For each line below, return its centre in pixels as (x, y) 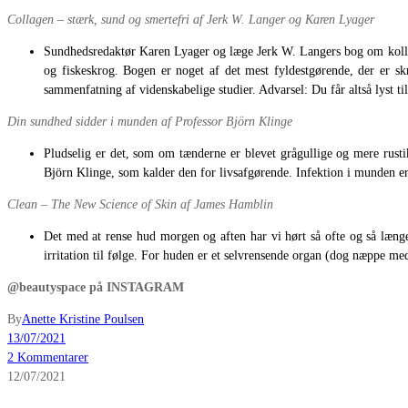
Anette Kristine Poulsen (83, 319)
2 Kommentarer (48, 357)
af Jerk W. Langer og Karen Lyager (284, 19)
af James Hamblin (227, 204)
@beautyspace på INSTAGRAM (96, 287)
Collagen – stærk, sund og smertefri (98, 19)
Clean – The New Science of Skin (92, 204)
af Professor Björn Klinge (227, 121)
